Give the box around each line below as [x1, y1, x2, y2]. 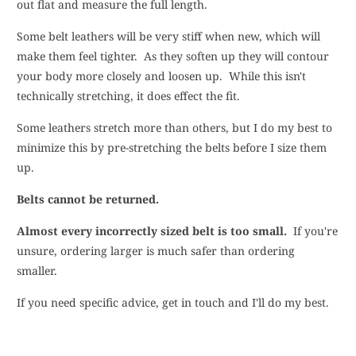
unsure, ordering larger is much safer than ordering [17, 243, 296, 259]
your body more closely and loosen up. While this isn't [17, 68, 307, 84]
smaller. [17, 263, 61, 279]
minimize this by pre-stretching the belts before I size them [17, 140, 327, 156]
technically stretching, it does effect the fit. [17, 88, 241, 104]
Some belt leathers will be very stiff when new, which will [17, 29, 321, 44]
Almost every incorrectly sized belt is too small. [17, 223, 288, 239]
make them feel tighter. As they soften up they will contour [17, 48, 330, 64]
